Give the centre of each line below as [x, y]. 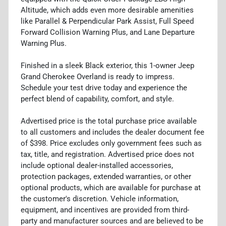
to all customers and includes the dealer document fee [112, 132]
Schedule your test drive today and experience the [104, 88]
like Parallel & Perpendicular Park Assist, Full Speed [107, 21]
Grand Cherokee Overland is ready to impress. [98, 76]
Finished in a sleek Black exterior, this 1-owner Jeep [107, 65]
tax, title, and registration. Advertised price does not [107, 154]
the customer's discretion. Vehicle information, [100, 199]
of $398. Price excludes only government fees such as [111, 143]
